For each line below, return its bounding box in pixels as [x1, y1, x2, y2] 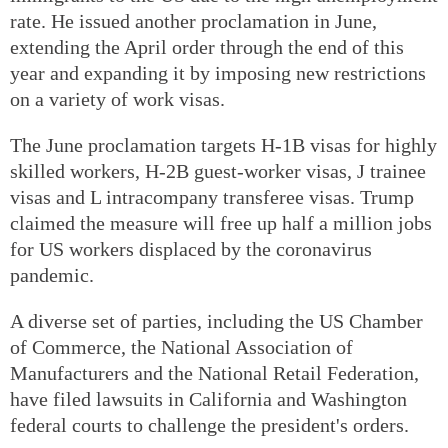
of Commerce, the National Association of [10, 335, 353, 358]
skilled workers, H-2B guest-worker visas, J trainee [10, 159, 426, 182]
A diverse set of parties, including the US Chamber [10, 309, 423, 332]
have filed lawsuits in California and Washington [10, 387, 407, 410]
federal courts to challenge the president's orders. [10, 413, 414, 436]
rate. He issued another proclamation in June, [10, 9, 377, 32]
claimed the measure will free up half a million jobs [10, 211, 432, 234]
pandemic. [10, 263, 94, 286]
